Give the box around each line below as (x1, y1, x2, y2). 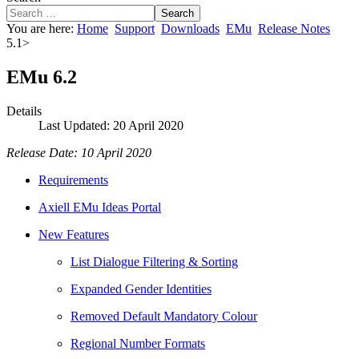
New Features (38, 227, 109, 241)
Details (6, 103, 42, 118)
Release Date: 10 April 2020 (6, 145, 151, 159)
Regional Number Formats (71, 336, 205, 350)
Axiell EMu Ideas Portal (38, 200, 161, 214)
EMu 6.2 (6, 66, 77, 87)
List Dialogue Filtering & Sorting (71, 254, 238, 268)
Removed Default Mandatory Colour (71, 309, 257, 323)
